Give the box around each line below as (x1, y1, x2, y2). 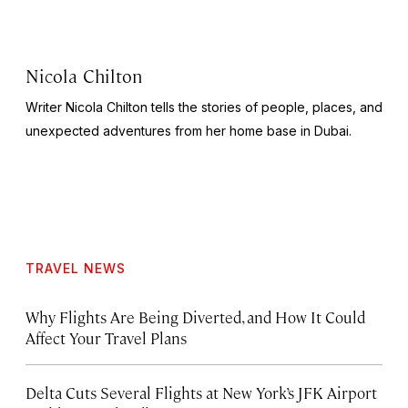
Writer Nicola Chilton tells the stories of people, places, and (25, 99, 382, 116)
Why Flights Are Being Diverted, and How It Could (25, 307, 365, 328)
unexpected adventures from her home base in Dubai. (25, 123, 352, 139)
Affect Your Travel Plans (25, 328, 187, 349)
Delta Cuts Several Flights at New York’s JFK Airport (25, 382, 377, 403)
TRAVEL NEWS (25, 260, 126, 277)
